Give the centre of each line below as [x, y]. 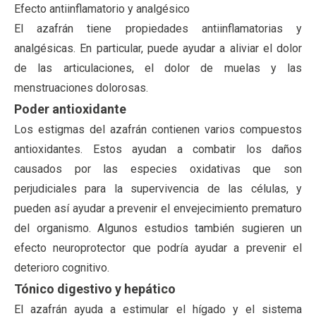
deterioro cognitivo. [62, 267]
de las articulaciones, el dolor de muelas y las [158, 68]
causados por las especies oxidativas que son [158, 169]
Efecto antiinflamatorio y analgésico [102, 8]
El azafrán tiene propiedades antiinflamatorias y [158, 28]
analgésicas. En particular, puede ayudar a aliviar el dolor [158, 48]
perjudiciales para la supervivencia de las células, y [158, 188]
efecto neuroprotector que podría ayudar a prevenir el [158, 248]
